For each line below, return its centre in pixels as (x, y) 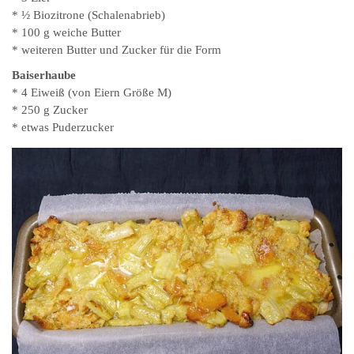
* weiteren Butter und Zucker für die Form (117, 50)
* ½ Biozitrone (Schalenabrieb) (88, 15)
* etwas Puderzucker (63, 128)
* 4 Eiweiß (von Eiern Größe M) (92, 93)
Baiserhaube (44, 75)
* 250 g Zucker (50, 110)
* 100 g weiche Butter (66, 33)
